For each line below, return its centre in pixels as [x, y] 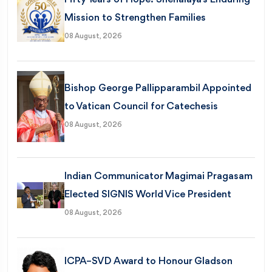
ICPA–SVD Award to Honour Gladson [149, 262]
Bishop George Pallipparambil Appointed [158, 88]
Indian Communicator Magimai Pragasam [159, 177]
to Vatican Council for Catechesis [141, 106]
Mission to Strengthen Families [135, 18]
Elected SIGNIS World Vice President [148, 195]
